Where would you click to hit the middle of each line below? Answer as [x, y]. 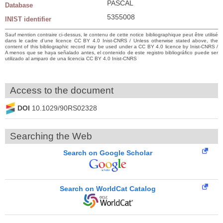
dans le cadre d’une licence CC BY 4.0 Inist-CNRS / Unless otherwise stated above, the [111, 40]
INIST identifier [28, 19]
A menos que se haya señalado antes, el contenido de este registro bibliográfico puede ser [111, 52]
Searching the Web [51, 136]
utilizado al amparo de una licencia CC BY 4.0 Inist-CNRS [71, 58]
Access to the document [62, 90]
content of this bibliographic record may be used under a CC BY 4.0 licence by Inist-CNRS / [111, 46]
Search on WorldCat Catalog [108, 188]
